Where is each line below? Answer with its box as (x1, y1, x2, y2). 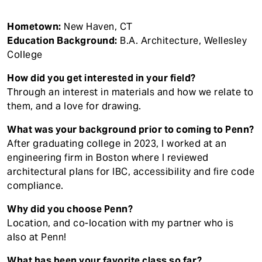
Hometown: (7, 20, 61, 33)
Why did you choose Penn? (7, 202, 133, 215)
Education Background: (7, 34, 118, 47)
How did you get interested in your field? (7, 71, 196, 84)
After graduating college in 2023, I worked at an (7, 137, 226, 150)
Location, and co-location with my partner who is (7, 216, 233, 229)
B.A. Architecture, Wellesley (117, 34, 247, 47)
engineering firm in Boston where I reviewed (7, 151, 209, 164)
